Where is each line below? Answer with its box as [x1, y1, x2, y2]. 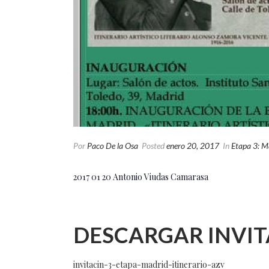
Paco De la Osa [87, 141, 138, 151]
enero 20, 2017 [166, 141, 219, 151]
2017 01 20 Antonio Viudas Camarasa [73, 171, 208, 183]
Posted [140, 141, 166, 151]
